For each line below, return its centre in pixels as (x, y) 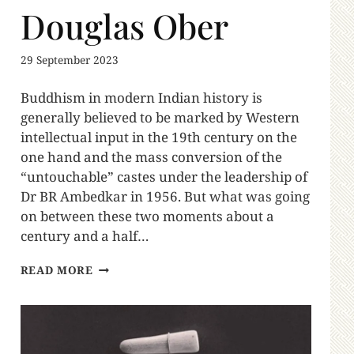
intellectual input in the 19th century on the (158, 137)
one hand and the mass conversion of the (151, 157)
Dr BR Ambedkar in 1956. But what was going (165, 197)
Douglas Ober (124, 26)
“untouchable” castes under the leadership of (164, 177)
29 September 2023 (69, 60)
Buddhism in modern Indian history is (141, 98)
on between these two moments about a (147, 217)
